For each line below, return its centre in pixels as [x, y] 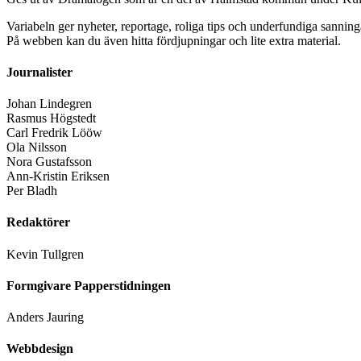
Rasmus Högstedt [51, 118]
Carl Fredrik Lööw [54, 133]
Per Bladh [32, 191]
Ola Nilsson [37, 147]
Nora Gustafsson [49, 162]
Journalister [39, 72]
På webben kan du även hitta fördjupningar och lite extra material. [174, 40]
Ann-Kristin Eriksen [58, 176]
